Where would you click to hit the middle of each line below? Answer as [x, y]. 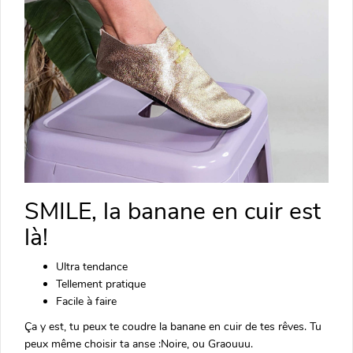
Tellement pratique [101, 284]
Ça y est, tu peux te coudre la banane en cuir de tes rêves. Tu [173, 326]
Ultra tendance [92, 266]
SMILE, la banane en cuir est [173, 211]
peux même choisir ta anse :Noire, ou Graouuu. [139, 344]
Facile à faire [86, 301]
